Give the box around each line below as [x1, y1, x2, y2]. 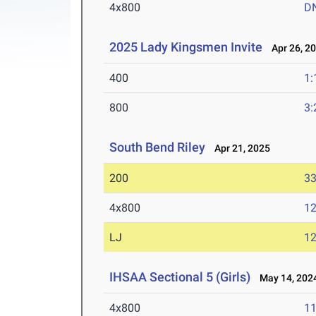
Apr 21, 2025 [208, 142, 271, 154]
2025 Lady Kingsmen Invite [109, 39, 263, 55]
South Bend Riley [109, 140, 206, 155]
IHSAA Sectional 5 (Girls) [109, 269, 251, 285]
